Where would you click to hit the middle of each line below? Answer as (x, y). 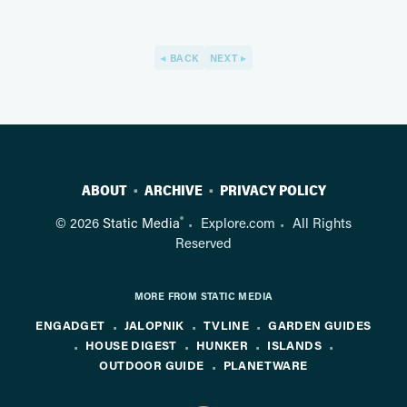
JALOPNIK (154, 324)
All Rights (322, 223)
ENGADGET (70, 324)
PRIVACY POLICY (273, 191)
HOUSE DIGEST (131, 344)
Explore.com (238, 223)
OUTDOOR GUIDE (152, 365)
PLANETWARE (265, 365)
